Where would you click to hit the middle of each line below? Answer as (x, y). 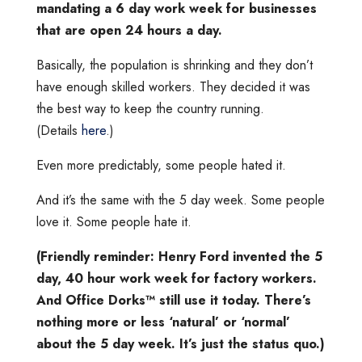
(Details (59, 130)
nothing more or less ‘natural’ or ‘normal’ (163, 322)
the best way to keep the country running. (150, 108)
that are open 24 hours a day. (129, 30)
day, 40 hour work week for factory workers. (176, 278)
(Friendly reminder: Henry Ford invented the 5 (179, 256)
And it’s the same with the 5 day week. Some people (180, 200)
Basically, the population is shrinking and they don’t (174, 65)
